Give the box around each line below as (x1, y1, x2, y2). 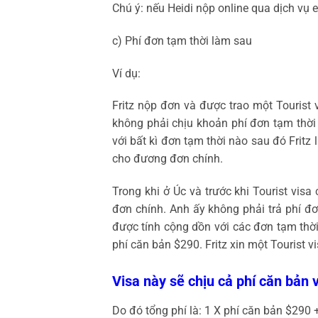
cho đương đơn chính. (111, 152, 223, 166)
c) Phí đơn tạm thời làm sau (111, 33, 252, 48)
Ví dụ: (111, 66, 141, 80)
